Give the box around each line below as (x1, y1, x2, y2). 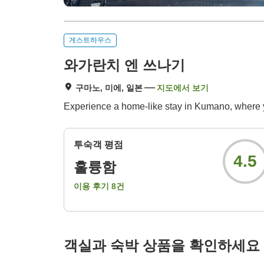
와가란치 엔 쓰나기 (64, 57, 185, 74)
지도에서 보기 (157, 83, 209, 93)
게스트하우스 (69, 35, 111, 44)
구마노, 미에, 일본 (75, 83, 143, 93)
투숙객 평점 (74, 140, 123, 150)
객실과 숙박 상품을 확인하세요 (64, 237, 260, 254)
